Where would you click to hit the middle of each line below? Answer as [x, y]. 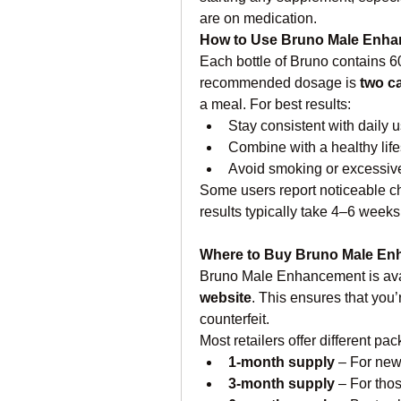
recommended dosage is [280, 83]
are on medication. [258, 18]
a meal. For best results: [275, 104]
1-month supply [282, 362]
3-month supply [282, 384]
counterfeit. [235, 319]
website [226, 298]
